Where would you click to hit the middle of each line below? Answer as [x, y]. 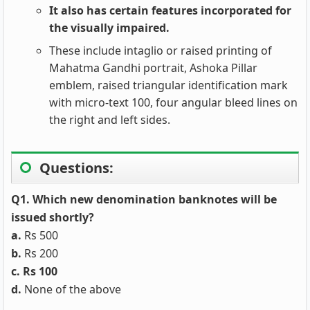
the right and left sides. [110, 120]
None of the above [71, 289]
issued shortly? [53, 217]
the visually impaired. [109, 28]
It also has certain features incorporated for [170, 10]
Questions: [76, 168]
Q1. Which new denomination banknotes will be [144, 199]
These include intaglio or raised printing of [161, 51]
